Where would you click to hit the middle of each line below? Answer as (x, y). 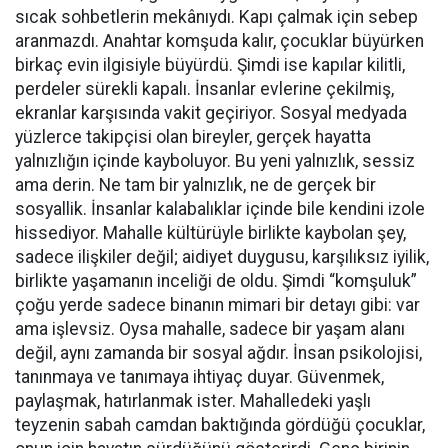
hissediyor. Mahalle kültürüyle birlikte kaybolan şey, (210, 233)
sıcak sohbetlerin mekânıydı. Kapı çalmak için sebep (216, 17)
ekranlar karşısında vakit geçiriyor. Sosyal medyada (211, 113)
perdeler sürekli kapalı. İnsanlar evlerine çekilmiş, (204, 89)
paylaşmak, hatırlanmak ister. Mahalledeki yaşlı (193, 401)
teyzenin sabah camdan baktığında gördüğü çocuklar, (220, 425)
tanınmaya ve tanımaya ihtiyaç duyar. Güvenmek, (199, 377)
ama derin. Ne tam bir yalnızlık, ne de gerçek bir (195, 185)
